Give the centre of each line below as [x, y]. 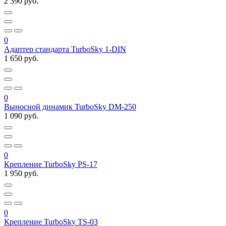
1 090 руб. [21, 116]
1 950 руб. [21, 174]
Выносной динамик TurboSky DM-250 [70, 107]
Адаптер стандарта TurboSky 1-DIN [65, 49]
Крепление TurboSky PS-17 [51, 164]
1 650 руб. [21, 59]
